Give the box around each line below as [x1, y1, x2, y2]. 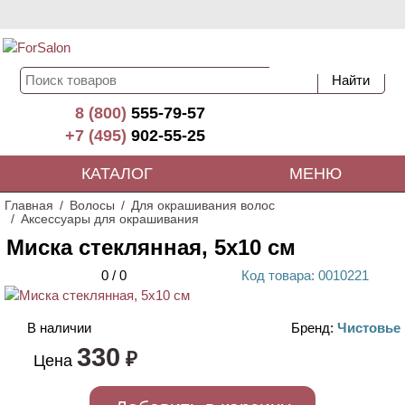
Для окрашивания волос [131, 198, 275, 212]
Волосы [70, 198, 115, 212]
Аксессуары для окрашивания [21, 212, 199, 226]
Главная [5, 198, 53, 212]
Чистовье [337, 320, 400, 335]
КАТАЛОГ [81, 165, 153, 183]
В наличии [27, 320, 91, 335]
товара [264, 268, 311, 283]
